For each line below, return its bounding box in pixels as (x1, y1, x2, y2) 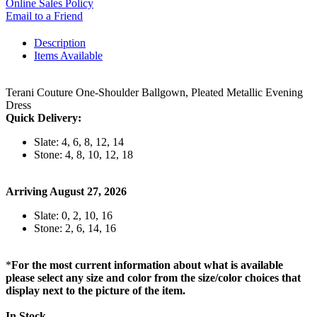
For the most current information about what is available (11, 258, 283, 271)
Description (34, 36, 86, 49)
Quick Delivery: (6, 111, 81, 124)
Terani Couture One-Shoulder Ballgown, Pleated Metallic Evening (6, 86, 303, 98)
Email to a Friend (6, 9, 83, 22)
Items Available (34, 49, 103, 62)
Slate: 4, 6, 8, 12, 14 (34, 135, 124, 148)
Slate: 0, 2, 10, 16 (34, 209, 113, 221)
